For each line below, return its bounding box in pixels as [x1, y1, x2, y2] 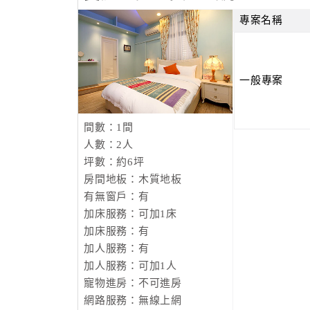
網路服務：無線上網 [84, 295, 182, 306]
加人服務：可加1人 [84, 260, 177, 271]
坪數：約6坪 [84, 156, 145, 167]
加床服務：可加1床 [84, 208, 177, 219]
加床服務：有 [84, 226, 149, 237]
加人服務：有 [84, 243, 149, 254]
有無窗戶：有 [84, 191, 149, 202]
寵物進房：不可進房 [84, 277, 182, 289]
